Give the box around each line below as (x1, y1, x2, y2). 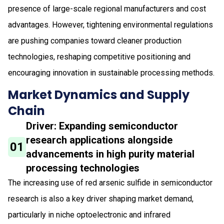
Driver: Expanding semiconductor (26, 119, 178, 132)
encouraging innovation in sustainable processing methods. (8, 67, 214, 77)
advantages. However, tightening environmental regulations (8, 19, 213, 29)
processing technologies (26, 161, 140, 174)
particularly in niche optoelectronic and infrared (8, 209, 170, 219)
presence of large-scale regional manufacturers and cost (8, 3, 206, 13)
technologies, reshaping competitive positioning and (8, 51, 190, 61)
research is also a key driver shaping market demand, (8, 193, 193, 203)
